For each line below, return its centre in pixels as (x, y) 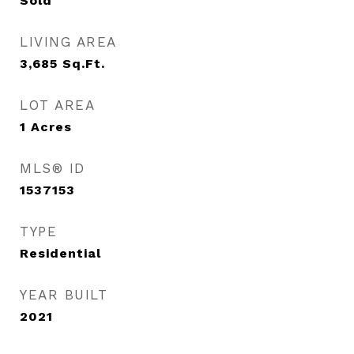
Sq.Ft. (84, 64)
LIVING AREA (68, 42)
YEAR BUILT (64, 295)
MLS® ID (53, 168)
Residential (60, 253)
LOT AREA (57, 105)
